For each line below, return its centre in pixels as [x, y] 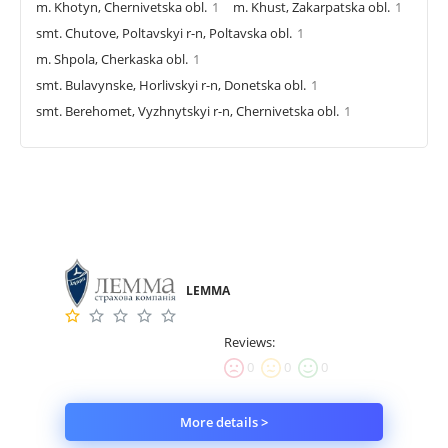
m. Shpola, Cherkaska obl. [112, 58]
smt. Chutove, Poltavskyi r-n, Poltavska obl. [164, 32]
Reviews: [249, 342]
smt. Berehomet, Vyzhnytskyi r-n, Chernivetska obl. [187, 110]
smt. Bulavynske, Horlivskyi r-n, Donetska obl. [171, 84]
